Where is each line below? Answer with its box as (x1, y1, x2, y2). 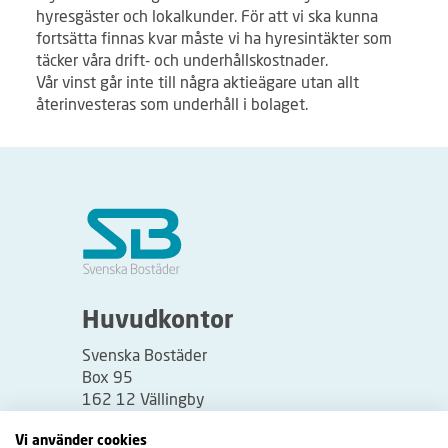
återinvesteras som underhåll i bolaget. (36, 94, 308, 114)
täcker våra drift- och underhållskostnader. (36, 50, 328, 70)
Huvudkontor (82, 310, 234, 335)
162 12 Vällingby (82, 389, 205, 409)
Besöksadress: (82, 429, 190, 446)
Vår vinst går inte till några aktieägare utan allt (36, 72, 359, 92)
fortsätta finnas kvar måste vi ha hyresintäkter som (36, 28, 392, 48)
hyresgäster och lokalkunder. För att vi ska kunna (36, 6, 378, 26)
